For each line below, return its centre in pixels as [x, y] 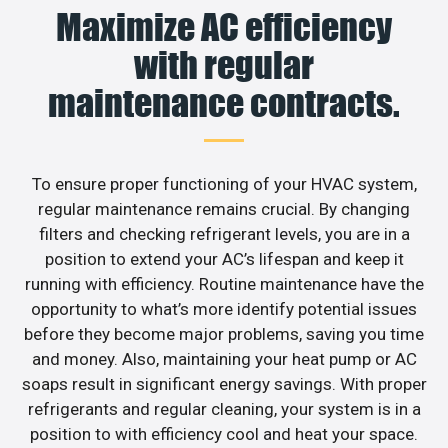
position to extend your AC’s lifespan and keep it [224, 258]
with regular [224, 64]
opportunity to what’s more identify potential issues [224, 308]
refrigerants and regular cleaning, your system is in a [224, 408]
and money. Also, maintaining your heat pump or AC [224, 358]
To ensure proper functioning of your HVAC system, [224, 183]
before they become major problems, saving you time [224, 333]
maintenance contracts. [224, 102]
